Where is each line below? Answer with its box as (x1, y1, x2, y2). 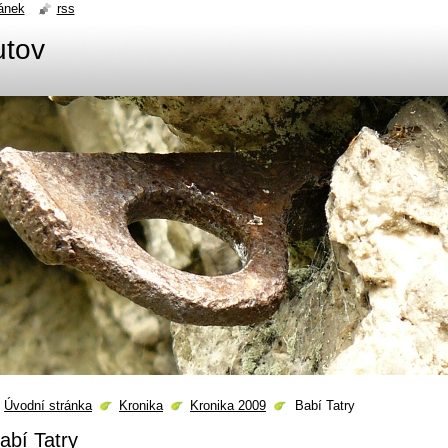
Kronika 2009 (190, 398, 266, 413)
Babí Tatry (295, 398, 355, 413)
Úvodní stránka (4, 398, 92, 413)
